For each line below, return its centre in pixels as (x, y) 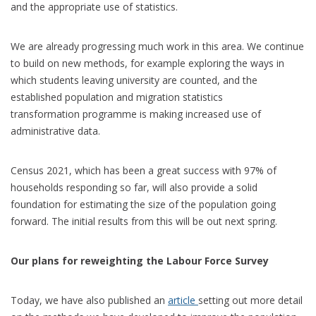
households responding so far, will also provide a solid (134, 187)
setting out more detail (250, 300)
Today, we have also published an (89, 300)
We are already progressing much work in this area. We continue (157, 46)
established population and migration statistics (117, 97)
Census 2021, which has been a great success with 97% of (144, 170)
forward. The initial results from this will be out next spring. (144, 221)
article (182, 300)
